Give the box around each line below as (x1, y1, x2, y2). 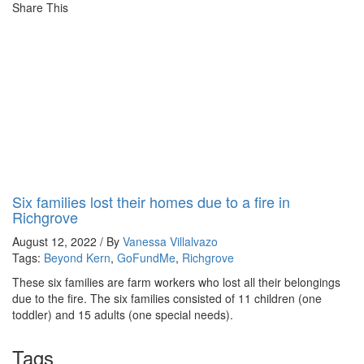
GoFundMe (117, 249, 175, 266)
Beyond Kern (44, 249, 110, 266)
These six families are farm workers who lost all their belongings (12, 274, 340, 290)
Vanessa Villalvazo (123, 233, 218, 249)
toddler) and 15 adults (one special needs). (12, 306, 233, 323)
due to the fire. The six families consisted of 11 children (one (12, 290, 322, 306)
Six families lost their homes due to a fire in (12, 191, 290, 212)
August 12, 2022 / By (12, 233, 123, 249)
